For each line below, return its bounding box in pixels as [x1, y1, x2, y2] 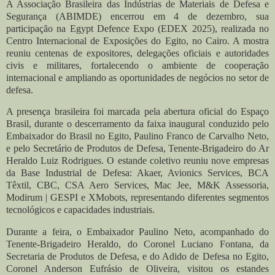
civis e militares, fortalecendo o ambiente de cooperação [6, 60, 269, 71]
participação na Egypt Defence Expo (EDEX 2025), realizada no [6, 23, 269, 34]
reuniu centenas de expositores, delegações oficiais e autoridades [6, 47, 269, 58]
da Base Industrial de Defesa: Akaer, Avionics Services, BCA [6, 168, 269, 179]
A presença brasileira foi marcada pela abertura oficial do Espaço [6, 106, 269, 117]
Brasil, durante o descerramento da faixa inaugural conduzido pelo [6, 118, 269, 130]
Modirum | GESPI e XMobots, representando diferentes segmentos [6, 192, 269, 203]
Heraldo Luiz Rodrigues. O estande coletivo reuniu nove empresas [6, 155, 269, 166]
